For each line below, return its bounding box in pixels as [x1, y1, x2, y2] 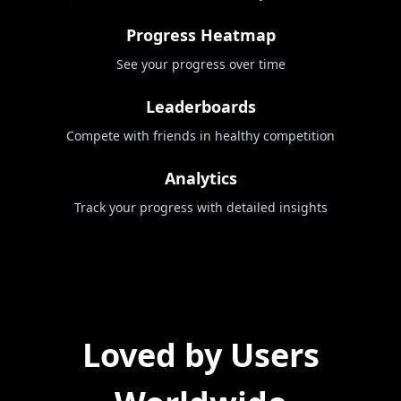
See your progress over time [115, 55, 286, 73]
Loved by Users [81, 332, 320, 377]
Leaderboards [145, 95, 256, 117]
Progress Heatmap [125, 23, 276, 46]
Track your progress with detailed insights [73, 198, 328, 216]
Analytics [164, 166, 237, 189]
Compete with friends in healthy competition [66, 126, 335, 144]
